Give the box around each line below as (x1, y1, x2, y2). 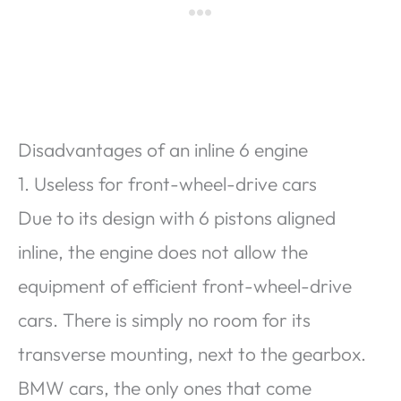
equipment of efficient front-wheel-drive (18, 273, 352, 297)
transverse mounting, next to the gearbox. (18, 341, 366, 365)
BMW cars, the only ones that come (18, 375, 311, 399)
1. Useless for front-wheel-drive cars (18, 171, 317, 195)
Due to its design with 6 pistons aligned (18, 205, 336, 229)
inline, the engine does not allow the (18, 239, 308, 263)
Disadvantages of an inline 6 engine (18, 137, 308, 161)
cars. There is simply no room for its (18, 307, 311, 331)
